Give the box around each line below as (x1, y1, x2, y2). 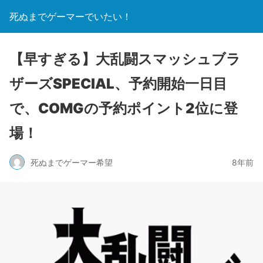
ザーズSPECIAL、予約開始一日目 (9, 75, 227, 92)
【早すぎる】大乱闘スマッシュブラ (9, 50, 241, 68)
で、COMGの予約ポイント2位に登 (9, 100, 238, 117)
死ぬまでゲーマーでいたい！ (9, 11, 131, 22)
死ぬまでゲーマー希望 (31, 157, 113, 167)
